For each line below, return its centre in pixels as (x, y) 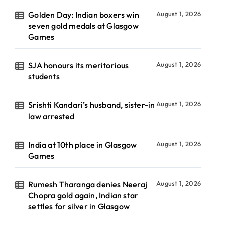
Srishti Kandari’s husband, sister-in (92, 105)
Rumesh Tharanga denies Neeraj (88, 184)
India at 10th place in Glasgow (83, 145)
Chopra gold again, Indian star (83, 195)
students (44, 76)
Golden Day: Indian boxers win (84, 15)
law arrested (51, 116)
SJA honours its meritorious (79, 65)
